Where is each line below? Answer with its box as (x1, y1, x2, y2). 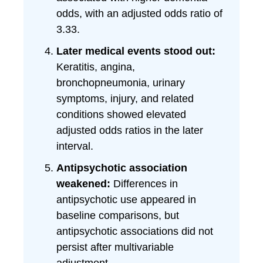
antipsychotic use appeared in (56, 194, 196, 205)
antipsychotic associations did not (56, 225, 213, 237)
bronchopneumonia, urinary (56, 77, 185, 89)
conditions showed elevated (56, 109, 186, 120)
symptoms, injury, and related (56, 93, 194, 104)
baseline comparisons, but (56, 210, 179, 221)
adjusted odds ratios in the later (56, 124, 203, 136)
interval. (56, 140, 93, 152)
